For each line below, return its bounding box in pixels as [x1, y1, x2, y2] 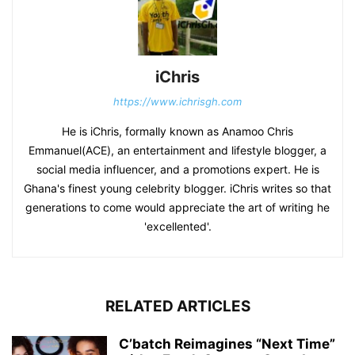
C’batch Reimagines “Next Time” [119, 336, 335, 353]
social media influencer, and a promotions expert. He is [36, 162, 319, 177]
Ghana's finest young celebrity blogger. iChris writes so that [24, 181, 331, 196]
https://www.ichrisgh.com [113, 95, 242, 109]
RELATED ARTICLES [105, 297, 250, 316]
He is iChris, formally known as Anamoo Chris [62, 124, 293, 139]
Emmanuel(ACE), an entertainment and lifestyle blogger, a [29, 143, 326, 158]
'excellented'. [143, 219, 212, 234]
